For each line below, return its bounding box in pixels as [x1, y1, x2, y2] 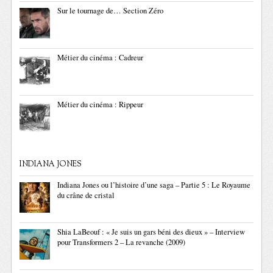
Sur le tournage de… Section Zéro [57, 5, 164, 16]
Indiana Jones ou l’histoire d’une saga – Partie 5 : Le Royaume [57, 180, 251, 190]
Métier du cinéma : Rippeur [57, 99, 144, 110]
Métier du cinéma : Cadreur [57, 52, 144, 63]
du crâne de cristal [57, 190, 115, 200]
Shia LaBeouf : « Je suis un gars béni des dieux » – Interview [57, 227, 246, 237]
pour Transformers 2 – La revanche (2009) [57, 237, 186, 247]
